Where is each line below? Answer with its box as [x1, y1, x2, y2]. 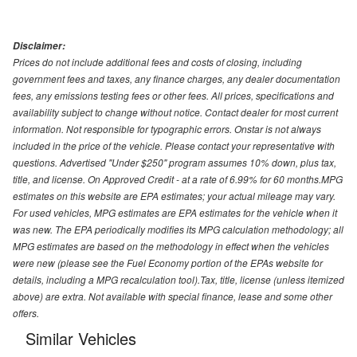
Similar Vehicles [25, 327, 136, 351]
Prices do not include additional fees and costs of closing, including [13, 55, 302, 69]
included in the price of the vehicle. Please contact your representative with [13, 139, 335, 153]
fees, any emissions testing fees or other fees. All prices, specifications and [13, 88, 334, 103]
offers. [13, 306, 39, 320]
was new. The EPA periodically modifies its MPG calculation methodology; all [13, 222, 343, 237]
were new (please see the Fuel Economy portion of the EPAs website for [13, 256, 323, 270]
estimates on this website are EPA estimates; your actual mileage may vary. [13, 189, 335, 203]
